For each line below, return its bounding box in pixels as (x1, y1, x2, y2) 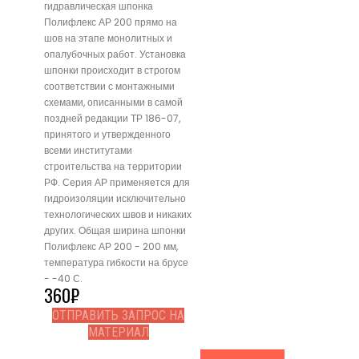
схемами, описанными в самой (44, 95, 183, 110)
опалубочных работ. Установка (44, 47, 186, 62)
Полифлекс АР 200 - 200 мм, (44, 240, 178, 254)
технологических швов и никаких (44, 208, 192, 222)
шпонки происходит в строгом (44, 63, 180, 78)
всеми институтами (44, 143, 132, 158)
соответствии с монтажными (44, 79, 175, 94)
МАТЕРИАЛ (87, 325, 149, 341)
